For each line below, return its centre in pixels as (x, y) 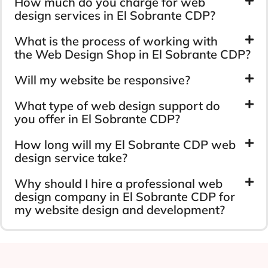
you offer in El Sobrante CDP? (97, 118)
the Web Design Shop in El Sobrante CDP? (133, 54)
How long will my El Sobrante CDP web (125, 144)
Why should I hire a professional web (118, 183)
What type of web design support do (117, 105)
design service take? (71, 157)
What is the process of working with (116, 41)
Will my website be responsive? (102, 80)
